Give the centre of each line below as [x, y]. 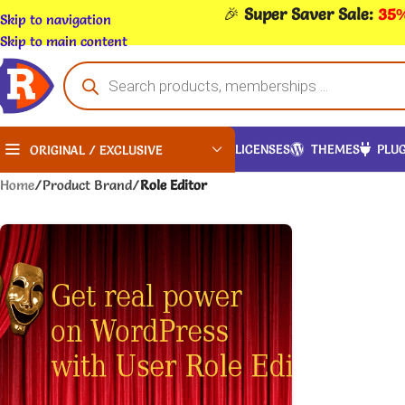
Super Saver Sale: [311, 14]
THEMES [335, 149]
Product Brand [87, 184]
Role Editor [174, 184]
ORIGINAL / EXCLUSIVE [96, 150]
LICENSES [263, 149]
